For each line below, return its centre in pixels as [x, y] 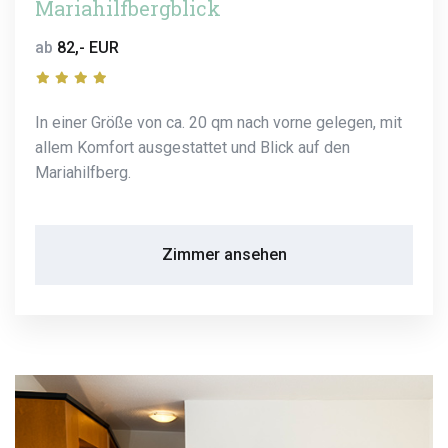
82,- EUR [88, 47]
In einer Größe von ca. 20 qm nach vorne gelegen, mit [218, 122]
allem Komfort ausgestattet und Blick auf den [192, 147]
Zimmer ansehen [224, 254]
